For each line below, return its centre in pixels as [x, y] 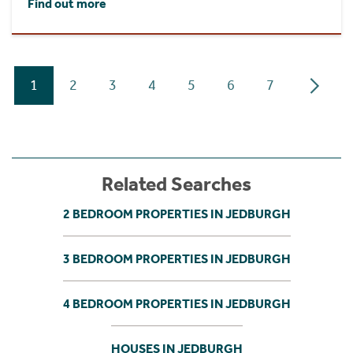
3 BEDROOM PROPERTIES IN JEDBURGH [176, 258]
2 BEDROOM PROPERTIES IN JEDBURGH [176, 214]
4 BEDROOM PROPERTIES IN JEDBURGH [176, 303]
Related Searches [176, 184]
